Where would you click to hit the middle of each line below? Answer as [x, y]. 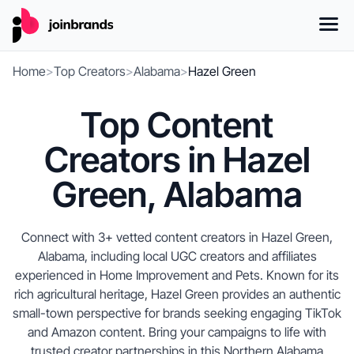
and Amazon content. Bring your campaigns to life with [177, 332]
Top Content [177, 125]
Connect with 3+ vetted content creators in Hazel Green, [177, 237]
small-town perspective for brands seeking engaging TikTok [177, 313]
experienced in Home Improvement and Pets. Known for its [177, 275]
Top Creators [90, 71]
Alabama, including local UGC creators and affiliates [177, 256]
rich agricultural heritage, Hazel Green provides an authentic [177, 294]
